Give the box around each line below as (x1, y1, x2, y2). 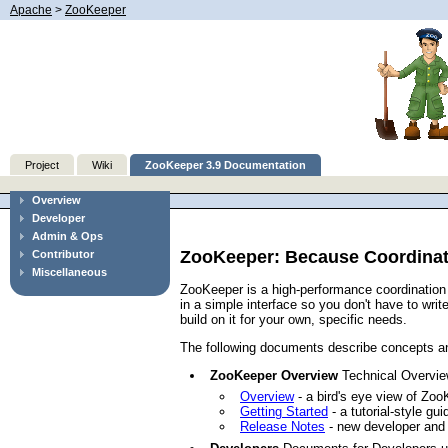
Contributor (32, 248, 94, 260)
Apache (10, 3, 52, 17)
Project (25, 159, 59, 171)
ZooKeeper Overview (210, 367, 338, 383)
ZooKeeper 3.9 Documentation (145, 159, 306, 171)
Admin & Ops (32, 230, 103, 242)
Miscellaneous (32, 266, 107, 278)
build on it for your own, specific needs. (180, 312, 407, 328)
